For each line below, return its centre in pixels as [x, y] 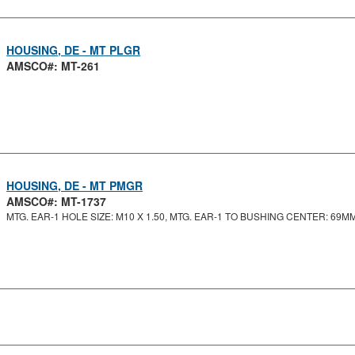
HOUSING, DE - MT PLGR [74, 50]
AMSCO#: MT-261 [53, 66]
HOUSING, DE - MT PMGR [75, 185]
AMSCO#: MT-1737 [57, 201]
